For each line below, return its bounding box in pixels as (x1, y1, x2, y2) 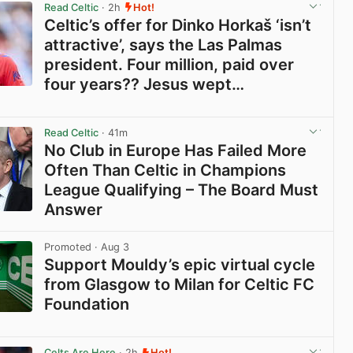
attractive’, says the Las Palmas (44, 35, 283, 54)
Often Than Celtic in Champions (44, 160, 287, 180)
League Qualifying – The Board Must (44, 180, 319, 199)
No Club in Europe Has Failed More (44, 140, 307, 160)
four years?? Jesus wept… (44, 74, 245, 94)
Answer (44, 199, 103, 219)
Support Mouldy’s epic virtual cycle (44, 255, 316, 275)
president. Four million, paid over (44, 54, 295, 74)
